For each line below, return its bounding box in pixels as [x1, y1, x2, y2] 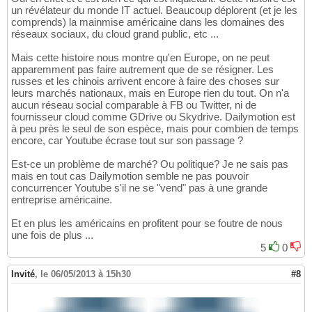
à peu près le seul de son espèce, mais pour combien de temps [11, 123, 299, 135]
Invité [11, 269, 35, 280]
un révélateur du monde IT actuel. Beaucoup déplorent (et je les [11, 4, 297, 17]
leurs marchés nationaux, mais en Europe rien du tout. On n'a [11, 87, 289, 100]
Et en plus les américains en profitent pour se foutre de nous [11, 217, 283, 230]
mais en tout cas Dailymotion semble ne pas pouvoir [11, 170, 249, 182]
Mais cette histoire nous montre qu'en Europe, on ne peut [11, 52, 270, 64]
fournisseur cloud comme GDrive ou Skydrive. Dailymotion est [11, 111, 295, 123]
